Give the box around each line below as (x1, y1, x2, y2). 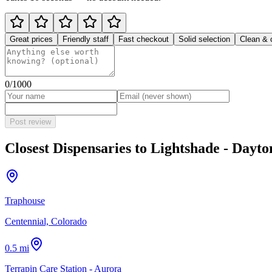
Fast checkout (118, 34, 169, 44)
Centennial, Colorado (5, 216, 87, 226)
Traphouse (5, 195, 45, 206)
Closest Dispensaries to (5, 140, 151, 156)
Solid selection (178, 34, 230, 44)
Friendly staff (63, 34, 109, 44)
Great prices (10, 34, 53, 44)
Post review (10, 117, 51, 126)
